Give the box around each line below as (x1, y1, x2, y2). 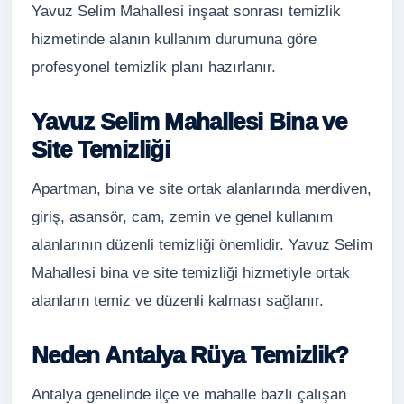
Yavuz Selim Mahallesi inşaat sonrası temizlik (32, 3, 341, 20)
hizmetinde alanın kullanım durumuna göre (32, 31, 317, 48)
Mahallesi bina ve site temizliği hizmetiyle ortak (32, 264, 350, 281)
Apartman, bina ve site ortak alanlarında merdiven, (32, 180, 372, 197)
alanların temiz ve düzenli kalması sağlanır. (32, 292, 324, 309)
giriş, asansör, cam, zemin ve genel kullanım (32, 208, 333, 225)
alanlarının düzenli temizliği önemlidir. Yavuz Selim (32, 236, 372, 253)
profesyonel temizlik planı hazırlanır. (32, 59, 276, 76)
